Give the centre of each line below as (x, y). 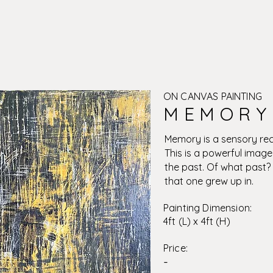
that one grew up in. (209, 181)
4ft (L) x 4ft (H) (197, 221)
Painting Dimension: (208, 208)
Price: (175, 248)
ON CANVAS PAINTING (213, 96)
